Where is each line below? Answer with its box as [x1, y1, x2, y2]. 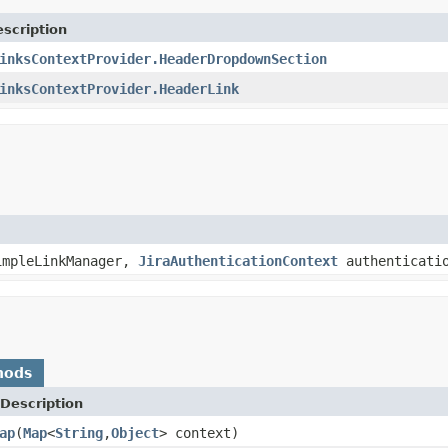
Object [111, 424, 159, 441]
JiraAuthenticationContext [138, 252, 338, 269]
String [55, 424, 103, 441]
